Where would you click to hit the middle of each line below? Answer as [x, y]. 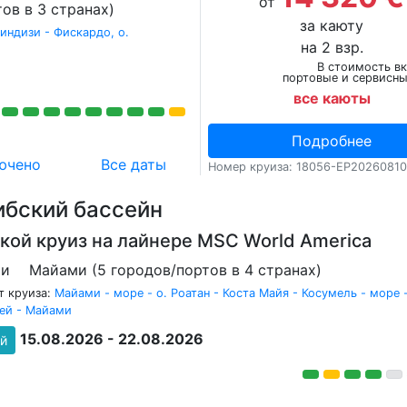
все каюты [332, 98]
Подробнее [332, 141]
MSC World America [284, 241]
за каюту [332, 25]
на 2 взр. [332, 47]
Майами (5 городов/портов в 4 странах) [175, 270]
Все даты [134, 164]
